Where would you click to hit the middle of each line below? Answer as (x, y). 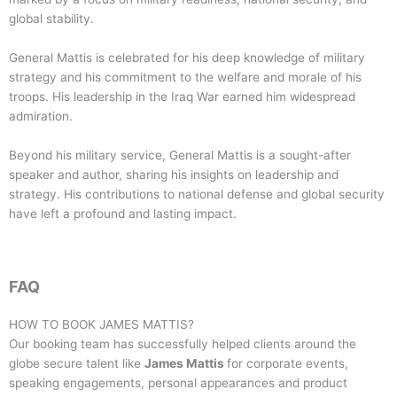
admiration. (41, 116)
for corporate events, (288, 363)
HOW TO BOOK (54, 324)
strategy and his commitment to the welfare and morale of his (185, 77)
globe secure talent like (77, 363)
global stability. (51, 18)
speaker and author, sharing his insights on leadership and (174, 174)
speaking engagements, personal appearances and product (178, 382)
